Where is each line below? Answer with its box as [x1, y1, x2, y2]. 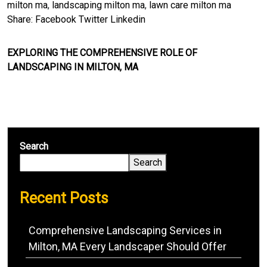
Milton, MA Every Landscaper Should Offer [29, 240, 226, 253]
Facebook [35, 14, 76, 25]
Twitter [79, 14, 108, 25]
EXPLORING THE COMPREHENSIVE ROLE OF [7, 47, 197, 58]
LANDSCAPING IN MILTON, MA [7, 61, 138, 73]
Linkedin [110, 14, 145, 25]
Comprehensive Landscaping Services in [29, 224, 222, 237]
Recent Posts [20, 190, 108, 207]
